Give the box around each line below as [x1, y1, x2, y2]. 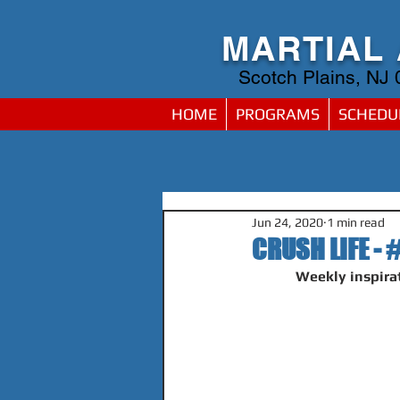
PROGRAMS [236, 104, 320, 123]
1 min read [327, 214, 385, 229]
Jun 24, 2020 [252, 214, 323, 229]
